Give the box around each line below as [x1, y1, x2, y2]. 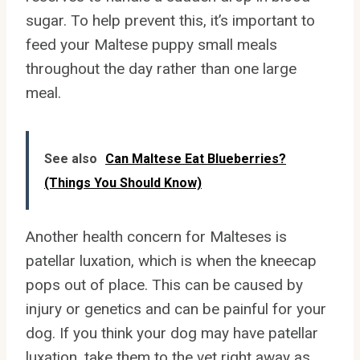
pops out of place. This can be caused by [26, 275, 303, 294]
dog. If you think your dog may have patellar [26, 323, 318, 342]
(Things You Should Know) [44, 174, 202, 190]
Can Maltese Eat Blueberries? [105, 150, 286, 166]
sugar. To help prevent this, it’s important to [26, 10, 315, 30]
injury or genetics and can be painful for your [26, 299, 326, 318]
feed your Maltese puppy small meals [26, 35, 277, 54]
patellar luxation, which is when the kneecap [26, 251, 317, 270]
